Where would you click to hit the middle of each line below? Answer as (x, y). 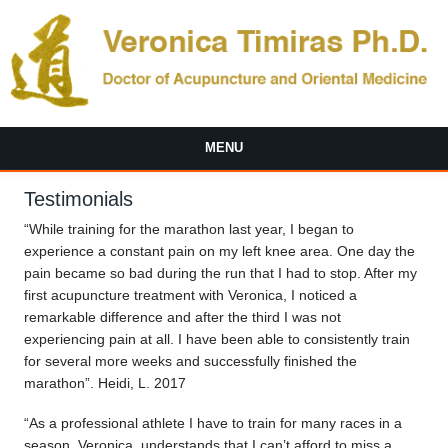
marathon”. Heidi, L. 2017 (105, 382)
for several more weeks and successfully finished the (191, 360)
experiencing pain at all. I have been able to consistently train (217, 338)
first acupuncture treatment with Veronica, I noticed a (191, 294)
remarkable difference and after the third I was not (183, 316)
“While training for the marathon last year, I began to (189, 228)
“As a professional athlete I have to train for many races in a (213, 422)
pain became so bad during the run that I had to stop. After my (221, 272)
